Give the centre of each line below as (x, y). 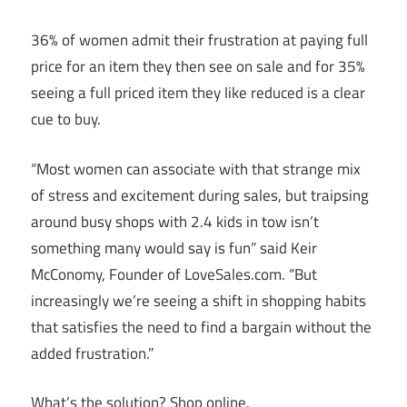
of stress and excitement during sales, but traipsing (200, 195)
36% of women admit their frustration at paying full (199, 40)
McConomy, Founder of (108, 274)
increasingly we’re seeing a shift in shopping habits (199, 300)
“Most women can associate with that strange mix (196, 169)
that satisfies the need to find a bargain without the (201, 327)
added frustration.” (92, 353)
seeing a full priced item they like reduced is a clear (198, 93)
